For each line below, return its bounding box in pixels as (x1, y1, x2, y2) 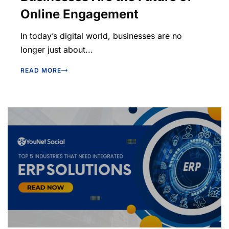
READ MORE (20, 66, 61, 74)
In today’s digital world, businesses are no (20, 30, 182, 41)
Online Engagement (20, 6, 139, 21)
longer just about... (20, 44, 93, 55)
